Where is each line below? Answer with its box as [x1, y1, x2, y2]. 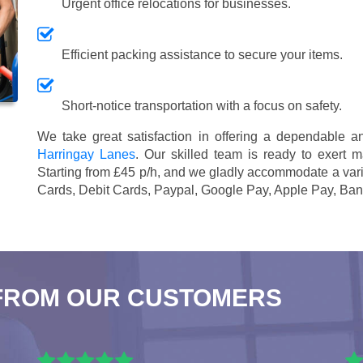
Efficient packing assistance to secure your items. [62, 47, 343, 62]
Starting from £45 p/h [37, 164, 157, 179]
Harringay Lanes [37, 147, 135, 161]
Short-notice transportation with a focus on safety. [62, 98, 342, 113]
